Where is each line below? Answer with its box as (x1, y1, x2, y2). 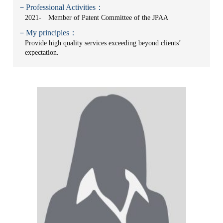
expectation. (25, 49, 59, 56)
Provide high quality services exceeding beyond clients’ (25, 39, 181, 47)
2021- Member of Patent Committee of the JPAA (25, 14, 169, 21)
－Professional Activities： (18, 3, 104, 11)
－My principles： (18, 28, 78, 37)
